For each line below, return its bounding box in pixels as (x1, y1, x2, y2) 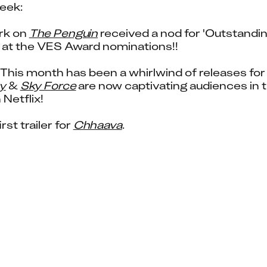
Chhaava (73, 117, 122, 132)
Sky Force (20, 78, 76, 93)
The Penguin (29, 26, 98, 41)
